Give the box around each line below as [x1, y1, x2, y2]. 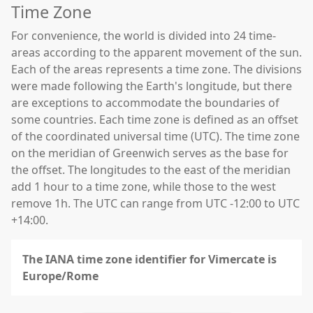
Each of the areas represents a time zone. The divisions [11, 61, 302, 77]
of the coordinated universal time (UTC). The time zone [11, 129, 300, 144]
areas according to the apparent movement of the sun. [11, 45, 302, 60]
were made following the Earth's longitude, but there [11, 78, 292, 94]
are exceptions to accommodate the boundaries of [11, 95, 279, 110]
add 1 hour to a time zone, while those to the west [11, 179, 276, 194]
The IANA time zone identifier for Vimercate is [22, 252, 277, 267]
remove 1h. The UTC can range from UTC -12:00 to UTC [11, 196, 300, 211]
